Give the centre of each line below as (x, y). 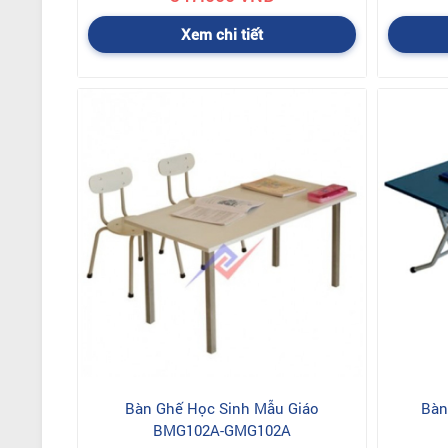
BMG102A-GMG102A (222, 430)
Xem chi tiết (222, 34)
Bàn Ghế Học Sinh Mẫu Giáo (222, 408)
